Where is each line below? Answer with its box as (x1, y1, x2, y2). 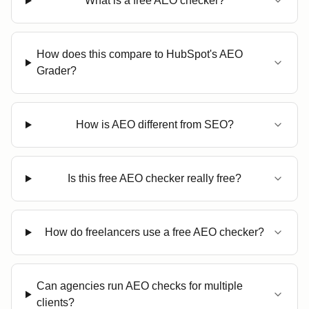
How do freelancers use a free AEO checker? (45, 226, 265, 238)
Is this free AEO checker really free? (68, 172, 242, 184)
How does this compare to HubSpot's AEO (37, 48, 243, 60)
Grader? (37, 65, 77, 77)
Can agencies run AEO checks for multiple (37, 280, 243, 292)
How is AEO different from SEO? (75, 119, 234, 130)
